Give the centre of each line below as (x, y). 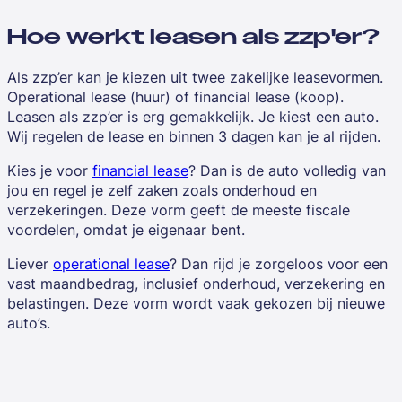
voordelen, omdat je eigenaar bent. (126, 230)
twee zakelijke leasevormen (286, 78)
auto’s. (29, 323)
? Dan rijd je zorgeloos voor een (279, 264)
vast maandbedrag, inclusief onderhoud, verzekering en (196, 284)
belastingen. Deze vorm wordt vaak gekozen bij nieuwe (196, 304)
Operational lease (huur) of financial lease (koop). (175, 97)
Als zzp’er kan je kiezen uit (100, 78)
